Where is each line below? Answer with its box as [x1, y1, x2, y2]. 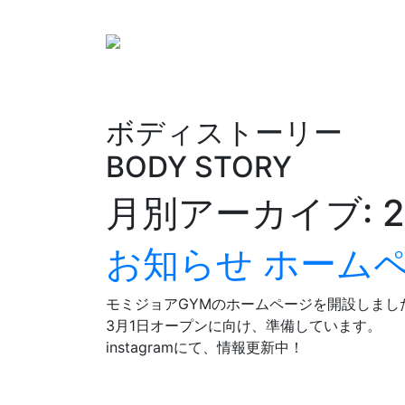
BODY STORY [106, 149, 292, 184]
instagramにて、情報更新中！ [106, 338, 304, 356]
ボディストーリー [106, 115, 343, 150]
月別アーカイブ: [106, 191, 382, 235]
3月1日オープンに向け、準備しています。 [106, 316, 381, 334]
